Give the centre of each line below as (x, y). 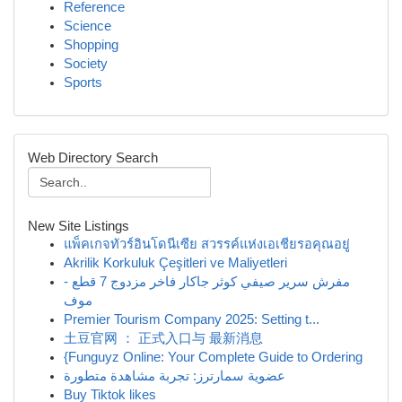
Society (86, 64)
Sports (83, 83)
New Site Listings (79, 226)
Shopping (91, 45)
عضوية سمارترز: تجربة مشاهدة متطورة (175, 376)
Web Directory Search (93, 157)
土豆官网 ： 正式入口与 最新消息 (163, 338)
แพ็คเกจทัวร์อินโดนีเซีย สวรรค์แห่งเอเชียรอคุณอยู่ (207, 244)
